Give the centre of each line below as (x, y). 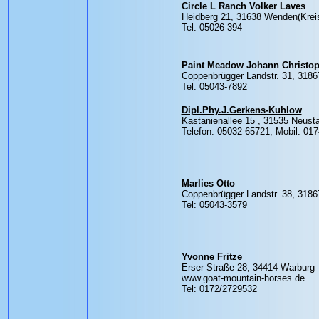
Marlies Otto (208, 183)
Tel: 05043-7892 (214, 87)
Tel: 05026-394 (211, 27)
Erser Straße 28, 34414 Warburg (248, 267)
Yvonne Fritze (211, 257)
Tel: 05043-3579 (214, 205)
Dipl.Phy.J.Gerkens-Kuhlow (241, 110)
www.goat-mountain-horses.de (243, 278)
